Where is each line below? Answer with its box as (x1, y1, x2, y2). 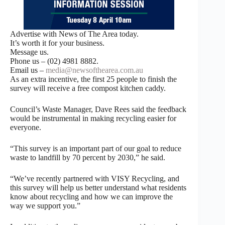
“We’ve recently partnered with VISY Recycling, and (10, 174, 179, 183)
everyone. (10, 123, 41, 132)
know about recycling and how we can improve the (10, 192, 173, 201)
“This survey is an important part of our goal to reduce (10, 144, 181, 153)
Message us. (10, 47, 49, 56)
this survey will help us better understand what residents (10, 183, 186, 192)
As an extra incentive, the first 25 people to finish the (10, 74, 177, 83)
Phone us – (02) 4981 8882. (10, 56, 98, 65)
